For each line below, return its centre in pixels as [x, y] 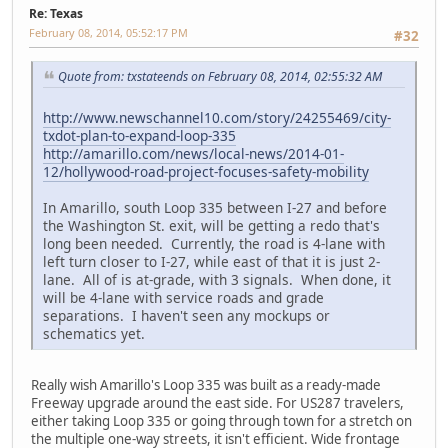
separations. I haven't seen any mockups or [186, 316]
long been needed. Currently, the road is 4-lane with [214, 244]
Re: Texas [56, 14]
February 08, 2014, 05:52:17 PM [108, 33]
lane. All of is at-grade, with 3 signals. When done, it [217, 280]
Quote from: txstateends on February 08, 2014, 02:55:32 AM [220, 77]
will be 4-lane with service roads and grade [183, 298]
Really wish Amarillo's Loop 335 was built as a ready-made [206, 385]
